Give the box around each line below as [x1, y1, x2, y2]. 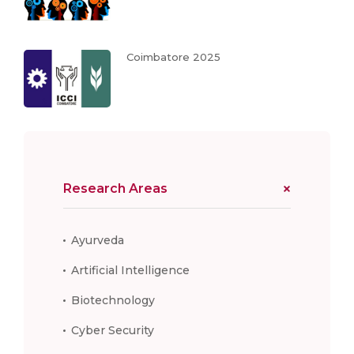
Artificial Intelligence [71, 262, 190, 277]
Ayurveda [71, 232, 124, 247]
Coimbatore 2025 [126, 50, 220, 63]
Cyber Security [71, 322, 154, 337]
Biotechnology [71, 292, 155, 307]
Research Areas [63, 180, 168, 196]
